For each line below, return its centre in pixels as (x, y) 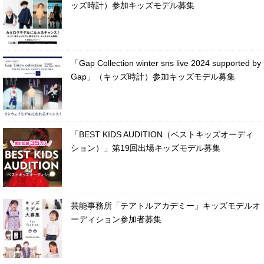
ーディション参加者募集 (116, 219)
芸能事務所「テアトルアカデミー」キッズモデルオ (166, 205)
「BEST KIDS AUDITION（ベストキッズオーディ (162, 134)
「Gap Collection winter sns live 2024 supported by (166, 63)
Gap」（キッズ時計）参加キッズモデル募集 (153, 76)
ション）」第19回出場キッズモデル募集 (146, 148)
